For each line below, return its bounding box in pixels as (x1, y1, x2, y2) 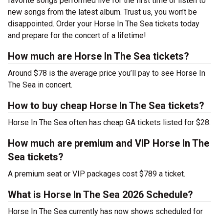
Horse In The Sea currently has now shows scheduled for (8, 207, 203, 216)
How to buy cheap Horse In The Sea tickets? (8, 100, 204, 111)
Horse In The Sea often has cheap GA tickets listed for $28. (8, 118, 211, 127)
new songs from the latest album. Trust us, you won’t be (8, 7, 197, 17)
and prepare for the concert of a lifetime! (8, 31, 146, 40)
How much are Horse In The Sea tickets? (8, 50, 189, 62)
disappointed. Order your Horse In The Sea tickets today (8, 19, 199, 28)
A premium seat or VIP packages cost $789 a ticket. (8, 169, 185, 178)
